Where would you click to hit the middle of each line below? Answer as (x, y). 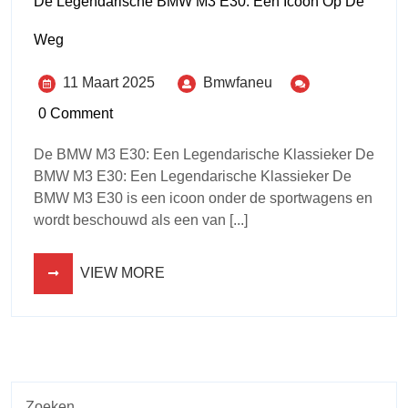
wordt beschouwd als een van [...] (141, 219)
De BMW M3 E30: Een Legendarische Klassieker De (204, 154)
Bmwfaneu (238, 82)
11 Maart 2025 (109, 82)
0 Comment (76, 113)
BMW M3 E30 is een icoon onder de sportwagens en (203, 198)
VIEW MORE (122, 272)
